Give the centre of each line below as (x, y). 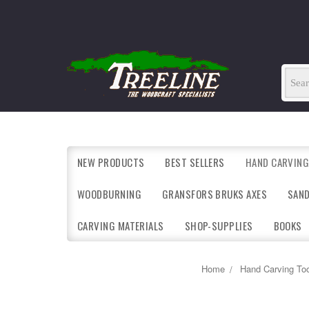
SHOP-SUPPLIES (219, 226)
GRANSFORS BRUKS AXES (214, 194)
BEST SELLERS (195, 162)
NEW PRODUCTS (111, 162)
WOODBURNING (109, 194)
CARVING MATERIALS (121, 226)
